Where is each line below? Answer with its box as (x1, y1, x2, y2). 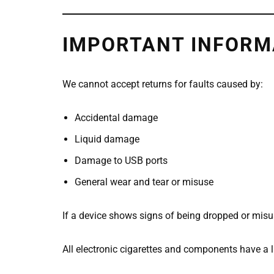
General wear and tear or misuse (75, 176, 213, 188)
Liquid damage (75, 133, 139, 145)
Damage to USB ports (75, 154, 168, 166)
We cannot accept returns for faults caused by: (62, 78, 263, 90)
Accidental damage (75, 111, 158, 124)
